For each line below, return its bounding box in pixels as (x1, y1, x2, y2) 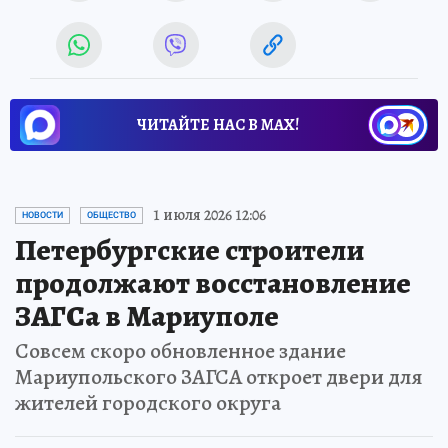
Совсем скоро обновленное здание (15, 336, 346, 367)
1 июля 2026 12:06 (153, 204, 266, 227)
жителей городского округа (15, 388, 281, 419)
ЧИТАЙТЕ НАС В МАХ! (137, 114, 299, 137)
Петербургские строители (15, 230, 364, 271)
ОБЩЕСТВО (87, 210, 136, 221)
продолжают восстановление (15, 263, 411, 304)
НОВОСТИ (22, 210, 63, 221)
